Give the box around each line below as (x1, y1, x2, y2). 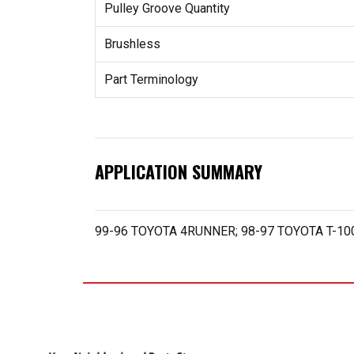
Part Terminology (104, 71, 198, 87)
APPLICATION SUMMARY (95, 159, 262, 184)
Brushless (104, 36, 160, 51)
